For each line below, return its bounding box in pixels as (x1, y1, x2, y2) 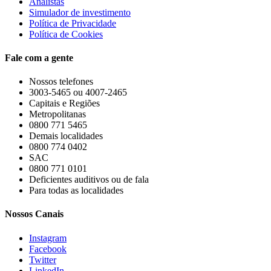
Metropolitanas (29, 109, 86, 120)
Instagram (29, 232, 67, 243)
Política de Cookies (29, 28, 103, 39)
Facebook (29, 243, 67, 254)
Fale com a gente (5, 52, 73, 63)
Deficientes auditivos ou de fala (29, 174, 149, 185)
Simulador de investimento (29, 7, 131, 18)
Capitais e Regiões (29, 98, 100, 109)
